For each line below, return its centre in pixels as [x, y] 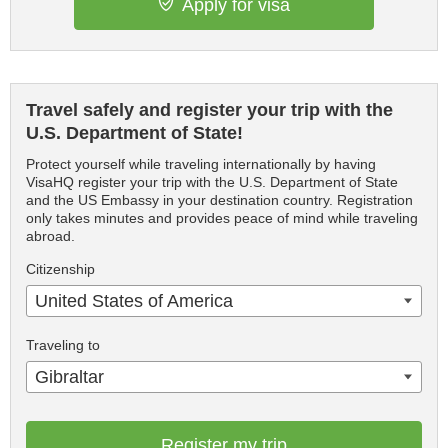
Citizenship [60, 269]
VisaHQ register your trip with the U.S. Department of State [212, 182]
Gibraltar [69, 377]
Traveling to [63, 345]
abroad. [50, 236]
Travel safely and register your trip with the [209, 110]
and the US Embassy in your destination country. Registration [219, 200]
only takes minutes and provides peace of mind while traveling [222, 218]
